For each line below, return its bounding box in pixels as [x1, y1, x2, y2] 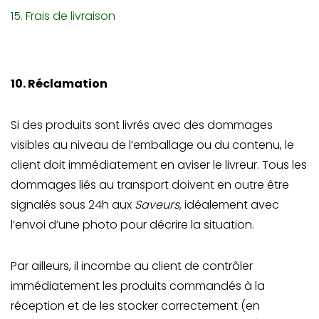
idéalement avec [184, 197, 279, 213]
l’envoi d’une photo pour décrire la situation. [11, 216, 254, 233]
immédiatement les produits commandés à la [11, 278, 265, 294]
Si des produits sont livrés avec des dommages [11, 117, 273, 133]
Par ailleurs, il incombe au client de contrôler [11, 258, 253, 274]
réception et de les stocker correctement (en [11, 298, 260, 314]
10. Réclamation [11, 75, 108, 92]
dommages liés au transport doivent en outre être [11, 177, 289, 193]
